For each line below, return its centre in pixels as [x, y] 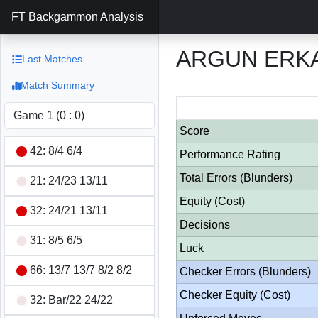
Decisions [205, 225]
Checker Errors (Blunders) [245, 272]
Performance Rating [230, 154]
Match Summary [57, 85]
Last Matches [52, 59]
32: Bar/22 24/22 [70, 300]
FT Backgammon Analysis [77, 17]
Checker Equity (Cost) [235, 295]
